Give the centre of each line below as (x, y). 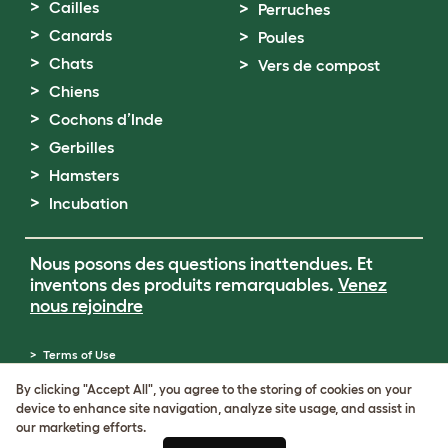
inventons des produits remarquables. (184, 284)
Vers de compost (319, 64)
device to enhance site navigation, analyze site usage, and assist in (216, 408)
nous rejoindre (86, 305)
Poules (281, 36)
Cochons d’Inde (106, 118)
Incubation (88, 202)
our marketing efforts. (81, 427)
